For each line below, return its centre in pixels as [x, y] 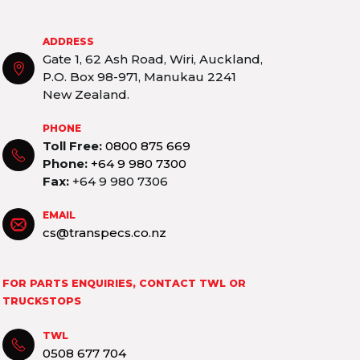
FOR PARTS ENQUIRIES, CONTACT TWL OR [125, 284]
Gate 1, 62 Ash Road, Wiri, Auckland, [153, 59]
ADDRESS [69, 42]
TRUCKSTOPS [42, 301]
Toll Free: [73, 146]
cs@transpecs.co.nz [105, 233]
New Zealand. [86, 95]
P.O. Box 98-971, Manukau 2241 [140, 77]
